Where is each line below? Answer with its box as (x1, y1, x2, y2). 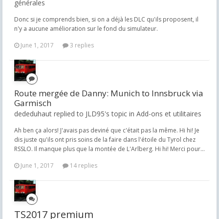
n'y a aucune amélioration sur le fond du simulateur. (14, 24, 158, 33)
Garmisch (14, 97, 51, 109)
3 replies (68, 41, 94, 49)
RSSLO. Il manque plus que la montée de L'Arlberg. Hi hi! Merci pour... (14, 145, 205, 153)
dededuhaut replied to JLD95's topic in (14, 109, 136, 118)
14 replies (68, 161, 97, 170)
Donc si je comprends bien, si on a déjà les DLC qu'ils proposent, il (14, 15, 198, 23)
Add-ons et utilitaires (136, 109, 201, 118)
